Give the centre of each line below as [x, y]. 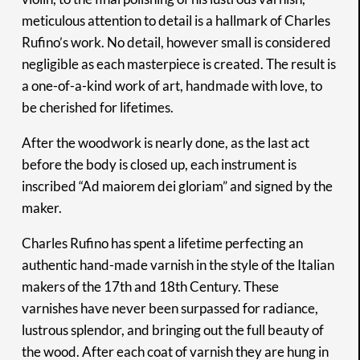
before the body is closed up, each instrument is [159, 164]
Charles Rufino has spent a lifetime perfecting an [162, 243]
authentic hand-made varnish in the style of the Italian [178, 264]
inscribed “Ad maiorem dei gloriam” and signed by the [177, 186]
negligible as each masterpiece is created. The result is [178, 63]
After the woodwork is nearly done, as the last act [165, 142]
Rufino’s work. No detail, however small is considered [176, 42]
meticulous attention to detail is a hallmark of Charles [176, 20]
